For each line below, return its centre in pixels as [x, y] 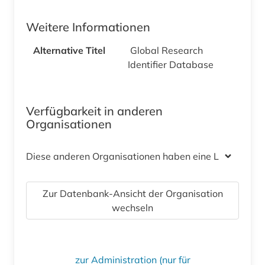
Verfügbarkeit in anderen [94, 111]
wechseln [132, 208]
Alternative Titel [69, 51]
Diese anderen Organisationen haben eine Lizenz [134, 156]
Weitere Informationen [88, 27]
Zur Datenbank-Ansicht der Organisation [132, 194]
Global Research [167, 51]
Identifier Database [171, 65]
